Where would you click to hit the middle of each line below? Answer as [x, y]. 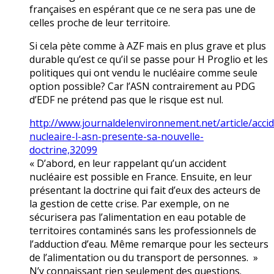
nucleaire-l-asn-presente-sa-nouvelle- [117, 137]
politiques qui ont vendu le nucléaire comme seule [143, 73]
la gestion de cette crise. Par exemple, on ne [129, 204]
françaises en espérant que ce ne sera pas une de [143, 9]
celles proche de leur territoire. [100, 23]
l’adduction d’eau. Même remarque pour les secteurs [149, 244]
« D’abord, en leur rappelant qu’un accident [128, 164]
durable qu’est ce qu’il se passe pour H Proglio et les [149, 60]
